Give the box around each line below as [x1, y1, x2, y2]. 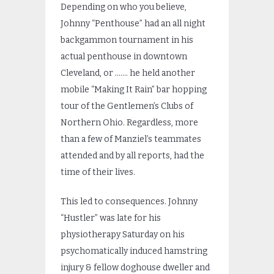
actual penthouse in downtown [61, 51, 187, 62]
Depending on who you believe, [61, 2, 187, 13]
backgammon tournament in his [61, 35, 193, 46]
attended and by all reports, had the [61, 150, 204, 161]
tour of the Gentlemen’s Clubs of [61, 101, 193, 112]
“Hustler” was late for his [61, 213, 161, 224]
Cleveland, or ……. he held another [61, 68, 195, 79]
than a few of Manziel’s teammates [61, 134, 201, 145]
